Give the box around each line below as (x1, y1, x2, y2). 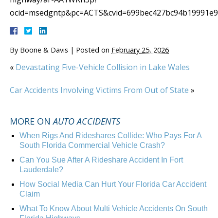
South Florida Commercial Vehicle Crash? (19, 141, 165, 150)
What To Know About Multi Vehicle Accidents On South (19, 204, 208, 213)
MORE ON (10, 115, 53, 127)
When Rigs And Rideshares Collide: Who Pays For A (19, 131, 201, 140)
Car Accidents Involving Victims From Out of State (10, 85, 189, 96)
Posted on (76, 45, 111, 55)
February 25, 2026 (111, 45, 169, 55)
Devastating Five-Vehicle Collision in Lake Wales (16, 62, 190, 73)
